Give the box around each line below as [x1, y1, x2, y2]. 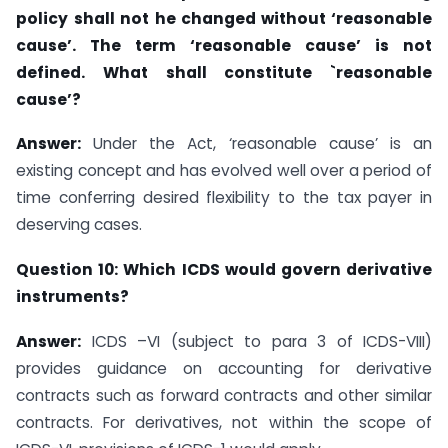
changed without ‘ [180, 7, 337, 29]
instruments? [16, 286, 129, 308]
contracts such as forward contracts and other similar [16, 384, 432, 406]
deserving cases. [16, 214, 142, 236]
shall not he [74, 7, 181, 29]
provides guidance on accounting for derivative [16, 357, 432, 379]
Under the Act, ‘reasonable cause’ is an [81, 133, 432, 155]
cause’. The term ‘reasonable [16, 34, 305, 56]
